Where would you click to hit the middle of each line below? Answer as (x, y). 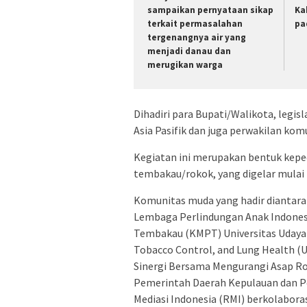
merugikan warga (185, 65)
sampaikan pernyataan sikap (210, 10)
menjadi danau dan (189, 51)
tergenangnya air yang (197, 38)
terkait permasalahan (195, 24)
